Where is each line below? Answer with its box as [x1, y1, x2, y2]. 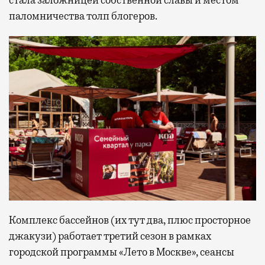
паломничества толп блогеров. [9, 9, 157, 22]
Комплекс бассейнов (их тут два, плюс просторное [9, 213, 251, 227]
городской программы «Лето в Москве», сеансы [9, 245, 234, 258]
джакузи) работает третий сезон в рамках [9, 229, 211, 243]
